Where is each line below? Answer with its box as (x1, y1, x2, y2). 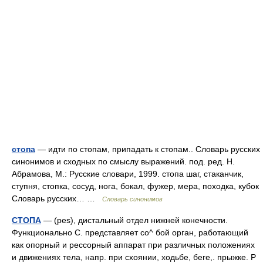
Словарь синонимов (102, 195, 163, 203)
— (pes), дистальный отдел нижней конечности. (41, 215, 228, 225)
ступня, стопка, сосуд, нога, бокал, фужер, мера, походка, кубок (12, 181, 259, 191)
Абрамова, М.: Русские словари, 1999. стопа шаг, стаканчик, (12, 169, 244, 178)
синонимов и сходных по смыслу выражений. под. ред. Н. (12, 157, 235, 166)
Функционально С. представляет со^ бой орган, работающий (12, 228, 248, 237)
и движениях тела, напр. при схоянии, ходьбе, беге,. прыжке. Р (12, 252, 256, 262)
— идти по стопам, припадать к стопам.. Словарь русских (35, 144, 260, 154)
